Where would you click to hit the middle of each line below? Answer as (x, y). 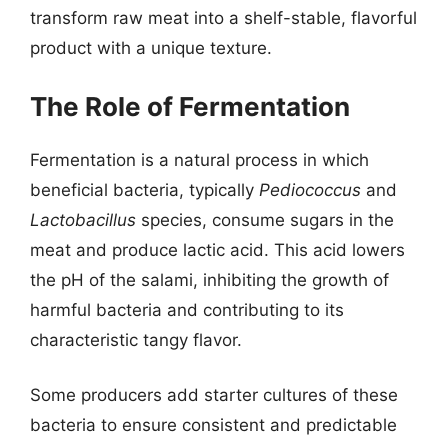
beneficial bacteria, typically (144, 189)
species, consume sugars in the (265, 219)
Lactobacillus (83, 219)
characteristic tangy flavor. (136, 339)
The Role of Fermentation (190, 106)
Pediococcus (310, 189)
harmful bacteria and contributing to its (187, 309)
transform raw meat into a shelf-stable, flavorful (223, 18)
